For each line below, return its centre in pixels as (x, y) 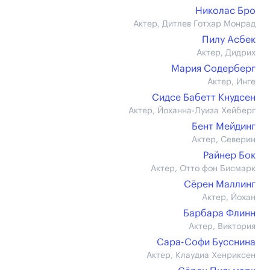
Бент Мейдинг (224, 127)
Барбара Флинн (219, 213)
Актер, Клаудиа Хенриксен (201, 256)
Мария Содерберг (213, 69)
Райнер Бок (229, 155)
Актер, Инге (231, 82)
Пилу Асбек (229, 40)
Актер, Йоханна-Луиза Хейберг (192, 111)
